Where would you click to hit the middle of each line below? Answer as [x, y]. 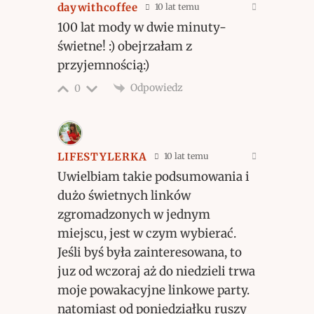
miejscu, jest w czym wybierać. [146, 233]
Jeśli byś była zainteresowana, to [149, 252]
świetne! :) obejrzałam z [124, 46]
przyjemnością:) [103, 65]
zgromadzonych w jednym [134, 214]
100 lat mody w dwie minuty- [142, 27]
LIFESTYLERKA [102, 156]
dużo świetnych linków [124, 195]
